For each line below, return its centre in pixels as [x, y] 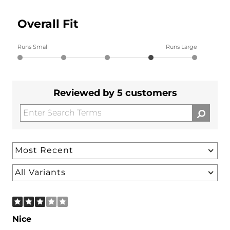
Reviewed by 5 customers [115, 93]
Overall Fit [48, 24]
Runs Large [181, 46]
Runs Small [33, 46]
